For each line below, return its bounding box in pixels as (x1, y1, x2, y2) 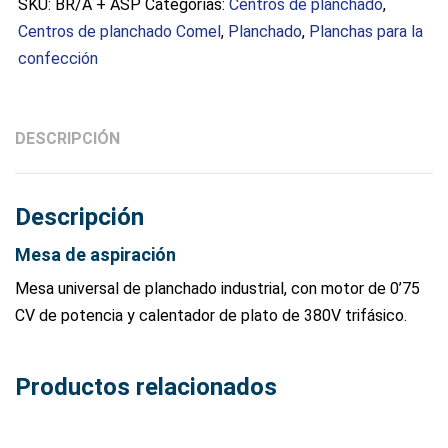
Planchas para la (309, 21, 423, 41)
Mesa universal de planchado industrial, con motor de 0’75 (15, 279, 420, 298)
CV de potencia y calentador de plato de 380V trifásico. (15, 306, 407, 325)
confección (18, 48, 98, 68)
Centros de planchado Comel (18, 21, 221, 41)
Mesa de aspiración (15, 243, 176, 265)
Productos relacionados (15, 373, 277, 401)
